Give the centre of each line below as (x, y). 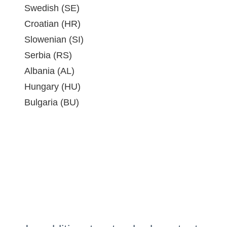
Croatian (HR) (52, 24)
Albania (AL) (49, 71)
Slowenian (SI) (54, 40)
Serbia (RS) (48, 55)
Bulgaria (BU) (52, 102)
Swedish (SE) (52, 8)
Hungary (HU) (52, 87)
